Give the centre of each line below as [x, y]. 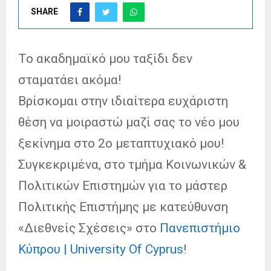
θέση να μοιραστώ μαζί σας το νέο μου [129, 122]
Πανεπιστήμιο [200, 228]
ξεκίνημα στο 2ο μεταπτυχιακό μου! [121, 143]
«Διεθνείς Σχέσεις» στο [89, 228]
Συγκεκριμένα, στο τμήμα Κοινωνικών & [132, 164]
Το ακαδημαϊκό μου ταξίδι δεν [105, 58]
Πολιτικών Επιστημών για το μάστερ [123, 185]
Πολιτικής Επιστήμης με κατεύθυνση [123, 207]
